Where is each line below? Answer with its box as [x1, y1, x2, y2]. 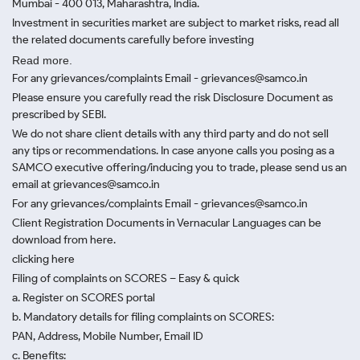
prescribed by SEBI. [12, 108, 106, 121]
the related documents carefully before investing [12, 33, 254, 47]
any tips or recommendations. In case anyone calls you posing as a [12, 144, 334, 157]
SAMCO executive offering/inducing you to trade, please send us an [12, 161, 347, 174]
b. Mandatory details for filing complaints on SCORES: [12, 310, 274, 324]
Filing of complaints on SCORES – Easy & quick [12, 272, 239, 285]
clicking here [12, 252, 75, 266]
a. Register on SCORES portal [12, 291, 155, 305]
